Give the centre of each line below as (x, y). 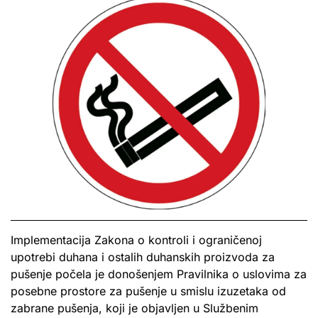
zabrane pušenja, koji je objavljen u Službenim (135, 308)
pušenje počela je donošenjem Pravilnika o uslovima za (159, 274)
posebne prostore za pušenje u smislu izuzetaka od (148, 291)
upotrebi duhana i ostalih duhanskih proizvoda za (143, 257)
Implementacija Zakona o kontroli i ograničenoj (136, 240)
